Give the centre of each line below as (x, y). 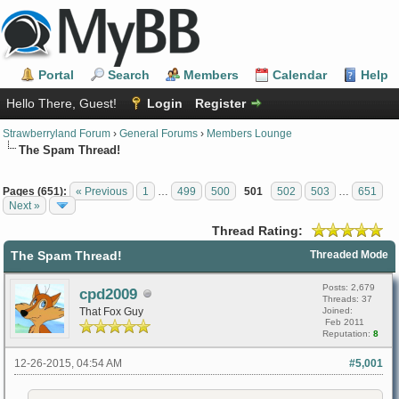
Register (220, 103)
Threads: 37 (347, 299)
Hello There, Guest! (63, 103)
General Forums (159, 133)
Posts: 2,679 (349, 287)
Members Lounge (249, 133)
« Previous (102, 191)
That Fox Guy (111, 311)
